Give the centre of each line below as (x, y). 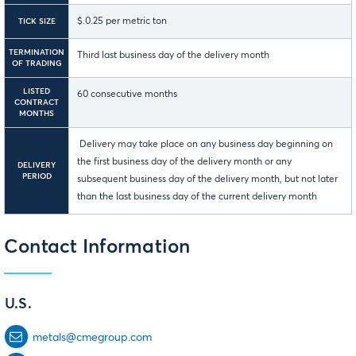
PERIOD (37, 177)
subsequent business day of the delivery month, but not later (207, 180)
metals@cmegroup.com (93, 338)
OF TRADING (37, 64)
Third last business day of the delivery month (173, 56)
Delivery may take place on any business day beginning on (205, 145)
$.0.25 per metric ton (122, 22)
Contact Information (97, 248)
